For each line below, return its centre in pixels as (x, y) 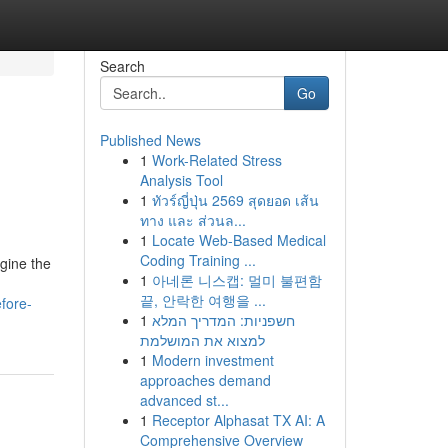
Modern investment (212, 360)
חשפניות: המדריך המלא (223, 320)
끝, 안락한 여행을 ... (202, 300)
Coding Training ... (197, 260)
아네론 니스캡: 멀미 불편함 (236, 280)
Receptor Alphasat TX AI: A (238, 420)
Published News (150, 140)
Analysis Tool (181, 180)
